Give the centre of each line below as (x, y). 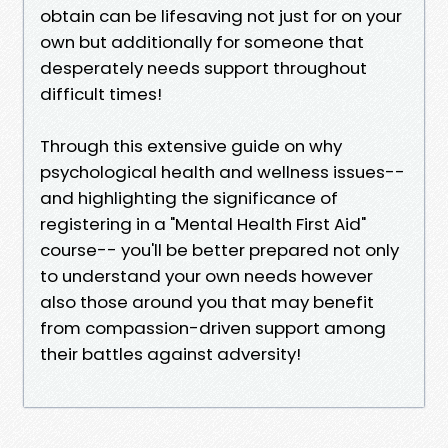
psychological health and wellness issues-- (222, 171)
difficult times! (101, 93)
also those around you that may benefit (207, 301)
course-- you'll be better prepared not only (219, 249)
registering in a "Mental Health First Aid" (203, 223)
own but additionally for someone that (202, 41)
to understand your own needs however (206, 275)
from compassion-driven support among (213, 327)
